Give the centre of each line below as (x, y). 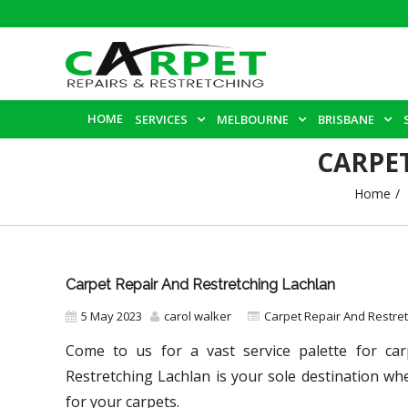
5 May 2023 (112, 316)
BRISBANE (346, 119)
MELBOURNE (253, 119)
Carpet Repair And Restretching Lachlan (200, 284)
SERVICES (161, 119)
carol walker (198, 316)
